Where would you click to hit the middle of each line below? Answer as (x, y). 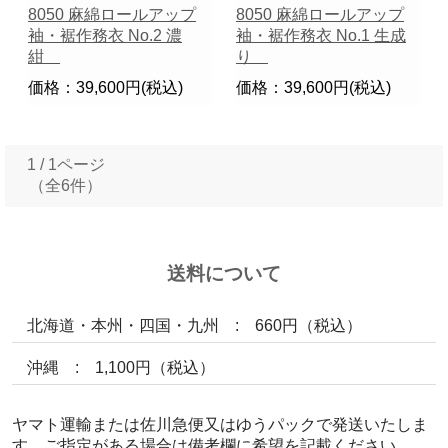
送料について (224, 273)
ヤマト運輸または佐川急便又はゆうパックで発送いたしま (219, 424)
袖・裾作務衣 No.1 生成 (320, 35)
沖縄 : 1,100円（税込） (120, 367)
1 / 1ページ (65, 164)
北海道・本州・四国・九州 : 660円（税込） (194, 325)
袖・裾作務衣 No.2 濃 (105, 35)
